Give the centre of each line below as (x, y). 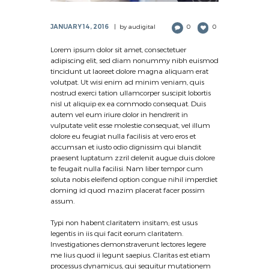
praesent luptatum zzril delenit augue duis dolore (133, 158)
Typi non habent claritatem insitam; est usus (124, 222)
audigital (142, 27)
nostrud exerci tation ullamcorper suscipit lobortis (131, 93)
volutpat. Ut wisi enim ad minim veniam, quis (127, 82)
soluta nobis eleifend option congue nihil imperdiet (134, 179)
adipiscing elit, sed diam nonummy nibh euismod (134, 60)
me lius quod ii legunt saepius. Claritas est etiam (130, 255)
